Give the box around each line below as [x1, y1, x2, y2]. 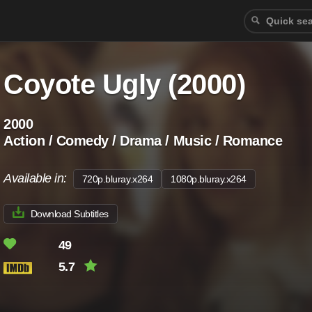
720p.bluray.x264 [81, 173, 153, 185]
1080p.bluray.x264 [171, 173, 247, 185]
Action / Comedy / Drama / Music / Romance [3, 133, 283, 148]
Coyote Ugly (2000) [3, 69, 246, 100]
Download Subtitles [30, 208, 109, 219]
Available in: [3, 171, 73, 185]
